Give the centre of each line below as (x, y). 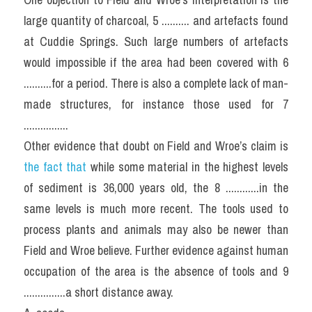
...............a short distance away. (99, 292)
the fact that (57, 167)
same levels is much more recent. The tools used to (156, 209)
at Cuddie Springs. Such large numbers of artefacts (156, 41)
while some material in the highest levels (189, 167)
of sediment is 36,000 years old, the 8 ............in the (156, 188)
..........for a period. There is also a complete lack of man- (156, 83)
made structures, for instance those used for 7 (156, 104)
